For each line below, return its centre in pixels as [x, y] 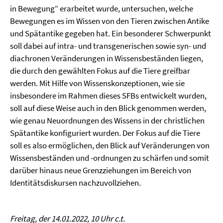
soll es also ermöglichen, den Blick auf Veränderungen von [110, 145]
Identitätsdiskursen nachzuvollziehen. [75, 182]
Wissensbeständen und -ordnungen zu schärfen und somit [110, 158]
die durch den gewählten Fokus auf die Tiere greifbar [100, 70]
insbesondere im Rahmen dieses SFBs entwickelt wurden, [108, 95]
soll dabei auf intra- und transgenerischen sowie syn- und [108, 46]
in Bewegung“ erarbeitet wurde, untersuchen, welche [102, 8]
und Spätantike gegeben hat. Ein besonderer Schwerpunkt [111, 33]
